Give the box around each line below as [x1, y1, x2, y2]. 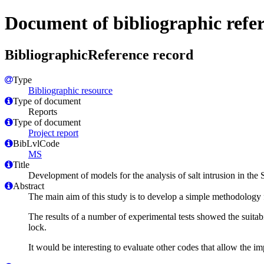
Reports [28, 106, 57, 117]
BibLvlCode [13, 138, 60, 148]
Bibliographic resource [28, 85, 113, 95]
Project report [28, 127, 78, 138]
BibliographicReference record [5, 47, 193, 62]
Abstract [13, 180, 44, 191]
